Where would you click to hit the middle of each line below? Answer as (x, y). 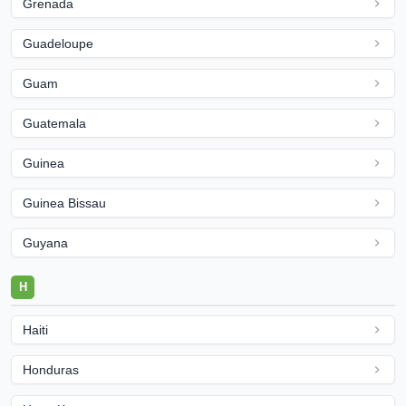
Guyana (45, 243)
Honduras (51, 370)
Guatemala (54, 123)
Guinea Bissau (64, 203)
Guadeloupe (58, 43)
